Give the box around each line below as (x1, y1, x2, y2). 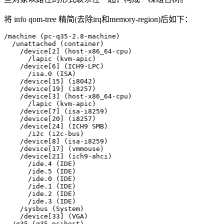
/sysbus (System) (4, 204, 84, 212)
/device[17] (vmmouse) (4, 144, 104, 152)
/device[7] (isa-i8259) (4, 107, 108, 115)
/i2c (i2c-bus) (4, 129, 84, 137)
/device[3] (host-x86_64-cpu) (4, 92, 132, 100)
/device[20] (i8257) (4, 114, 96, 122)
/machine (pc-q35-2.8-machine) (4, 32, 120, 40)
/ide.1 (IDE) (4, 182, 76, 190)
